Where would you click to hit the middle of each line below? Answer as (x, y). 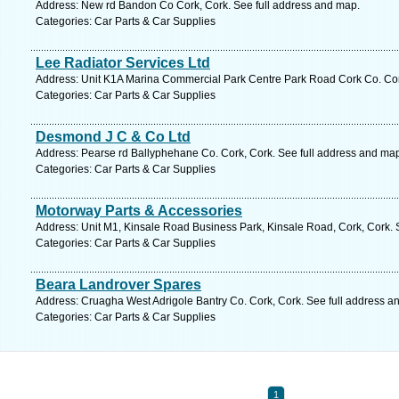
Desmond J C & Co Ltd (113, 137)
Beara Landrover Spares (118, 285)
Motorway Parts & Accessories (139, 211)
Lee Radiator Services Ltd (123, 63)
